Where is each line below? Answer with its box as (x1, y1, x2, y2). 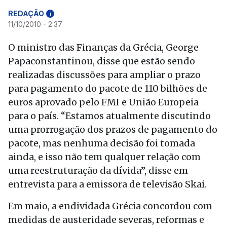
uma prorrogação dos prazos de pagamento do (8, 124, 217, 135)
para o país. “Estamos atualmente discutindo (8, 110, 211, 122)
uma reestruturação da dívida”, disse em (8, 165, 188, 176)
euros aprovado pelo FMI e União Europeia (8, 96, 199, 108)
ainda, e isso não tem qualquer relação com (8, 151, 201, 163)
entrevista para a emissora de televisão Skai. (8, 178, 207, 190)
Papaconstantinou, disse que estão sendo (8, 55, 195, 67)
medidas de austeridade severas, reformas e (8, 214, 204, 225)
